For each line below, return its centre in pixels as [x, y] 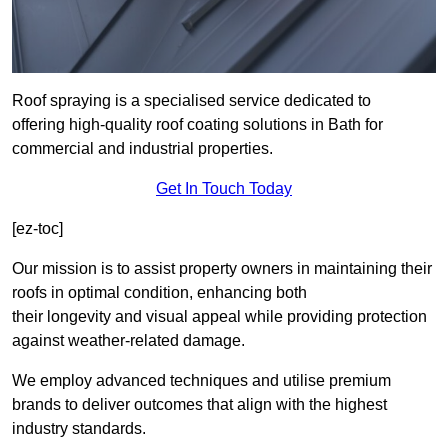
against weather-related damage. [128, 341]
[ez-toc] [37, 229]
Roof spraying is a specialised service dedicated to [191, 101]
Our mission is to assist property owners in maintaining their [222, 269]
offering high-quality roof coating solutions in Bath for [197, 125]
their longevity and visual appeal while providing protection [219, 317]
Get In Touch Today [224, 189]
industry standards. [79, 429]
